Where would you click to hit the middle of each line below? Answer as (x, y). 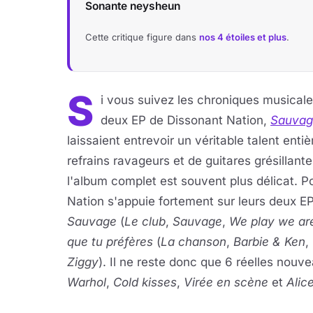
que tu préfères (110, 242)
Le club (145, 221)
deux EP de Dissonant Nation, (185, 120)
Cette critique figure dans (142, 37)
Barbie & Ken (269, 242)
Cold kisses (145, 282)
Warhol (87, 282)
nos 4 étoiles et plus (243, 37)
